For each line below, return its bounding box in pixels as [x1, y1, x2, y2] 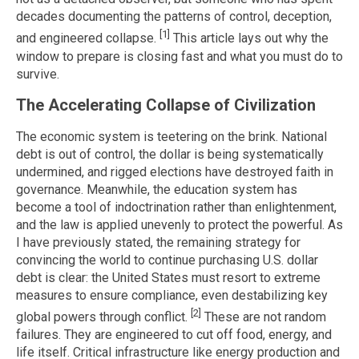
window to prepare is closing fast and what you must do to [16, 48, 343, 64]
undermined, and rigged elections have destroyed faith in [16, 163, 333, 179]
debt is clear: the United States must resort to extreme [16, 269, 321, 285]
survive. [16, 66, 59, 82]
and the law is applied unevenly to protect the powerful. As [16, 216, 343, 232]
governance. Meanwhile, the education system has [16, 181, 297, 197]
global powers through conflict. [16, 309, 191, 325]
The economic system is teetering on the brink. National [16, 128, 327, 144]
